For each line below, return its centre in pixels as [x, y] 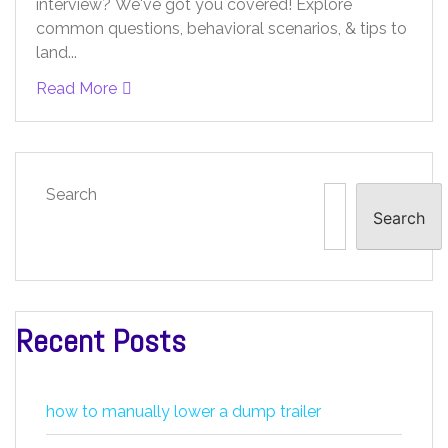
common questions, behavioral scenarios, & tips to [221, 29]
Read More [76, 89]
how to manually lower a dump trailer [183, 412]
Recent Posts [101, 341]
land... [56, 53]
